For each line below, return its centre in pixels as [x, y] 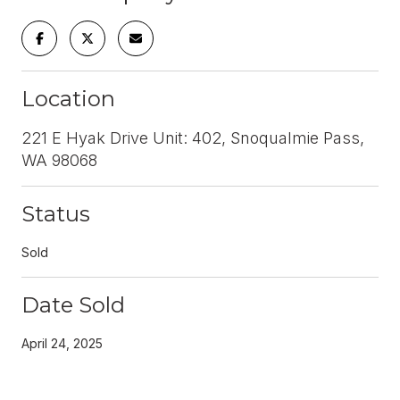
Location [68, 98]
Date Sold [73, 304]
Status [56, 213]
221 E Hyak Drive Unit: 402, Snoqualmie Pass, [193, 137]
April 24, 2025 [62, 343]
